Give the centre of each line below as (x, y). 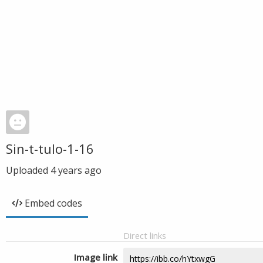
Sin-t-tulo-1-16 (50, 149)
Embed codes (53, 203)
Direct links (145, 235)
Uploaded (28, 170)
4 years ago (76, 170)
